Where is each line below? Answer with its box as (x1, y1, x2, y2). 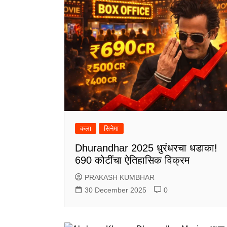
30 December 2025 (85, 185, 146, 194)
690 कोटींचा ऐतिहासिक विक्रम (75, 154, 190, 166)
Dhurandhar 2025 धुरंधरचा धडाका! (75, 142, 217, 154)
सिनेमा (104, 124, 119, 132)
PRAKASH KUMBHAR (85, 173, 155, 181)
